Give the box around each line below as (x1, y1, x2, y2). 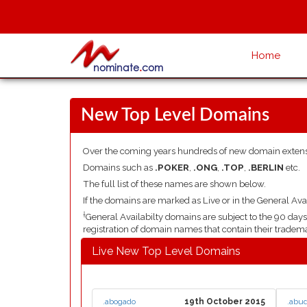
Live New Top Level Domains (92, 245, 241, 258)
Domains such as (83, 162, 155, 173)
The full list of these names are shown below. (83, 179, 266, 189)
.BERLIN (248, 162, 284, 173)
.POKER (155, 162, 189, 173)
